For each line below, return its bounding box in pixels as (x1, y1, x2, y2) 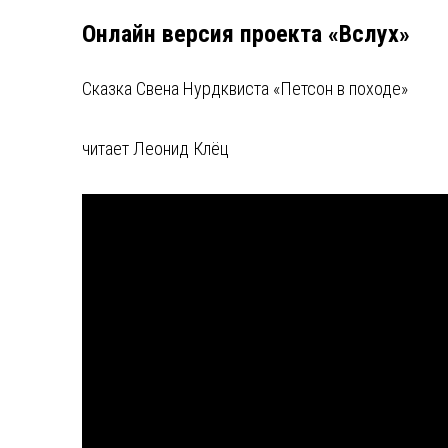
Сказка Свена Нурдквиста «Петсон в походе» (82, 78, 408, 99)
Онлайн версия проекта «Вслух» (82, 20, 410, 48)
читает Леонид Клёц (82, 138, 229, 159)
